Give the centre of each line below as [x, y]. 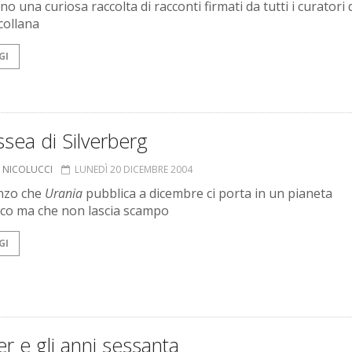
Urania [64, 194]
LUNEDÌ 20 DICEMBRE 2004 [134, 170]
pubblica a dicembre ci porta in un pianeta [207, 194]
